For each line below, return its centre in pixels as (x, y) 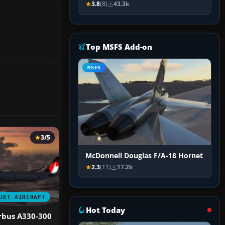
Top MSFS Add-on (119, 47)
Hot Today (105, 210)
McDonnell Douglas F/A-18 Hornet (144, 156)
